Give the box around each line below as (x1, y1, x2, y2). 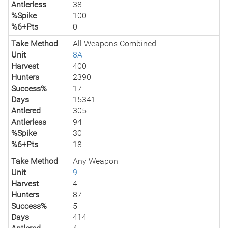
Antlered (11, 106, 41, 116)
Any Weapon (73, 156, 119, 166)
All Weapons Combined (73, 39, 157, 48)
